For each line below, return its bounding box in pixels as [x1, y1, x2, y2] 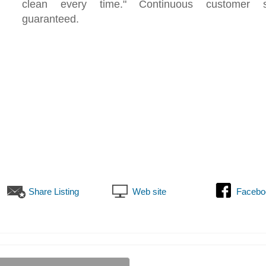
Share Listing [28, 186, 79, 197]
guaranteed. [22, 13, 79, 26]
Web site [132, 186, 166, 197]
